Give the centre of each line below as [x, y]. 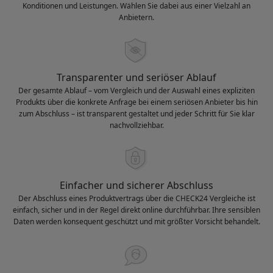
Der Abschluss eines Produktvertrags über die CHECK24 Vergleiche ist [136, 199]
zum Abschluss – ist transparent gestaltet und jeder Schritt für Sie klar [136, 114]
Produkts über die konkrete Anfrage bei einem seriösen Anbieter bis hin [136, 102]
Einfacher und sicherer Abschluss [136, 186]
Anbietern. [136, 18]
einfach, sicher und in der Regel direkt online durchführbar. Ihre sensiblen [136, 210]
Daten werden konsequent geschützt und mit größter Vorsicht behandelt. [136, 222]
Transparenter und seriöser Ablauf [136, 78]
